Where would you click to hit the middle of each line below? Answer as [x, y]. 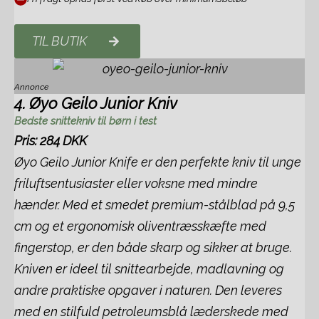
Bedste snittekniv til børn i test [85, 121]
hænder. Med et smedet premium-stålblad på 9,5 [155, 205]
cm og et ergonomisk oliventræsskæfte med [140, 226]
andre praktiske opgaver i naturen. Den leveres [148, 290]
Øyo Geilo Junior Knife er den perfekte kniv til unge [158, 162]
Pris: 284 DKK [51, 141]
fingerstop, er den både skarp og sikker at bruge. [153, 247]
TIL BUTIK [59, 41]
